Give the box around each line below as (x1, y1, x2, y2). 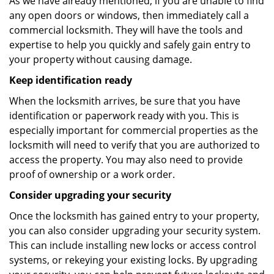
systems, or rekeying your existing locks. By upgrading (9, 253, 257, 267)
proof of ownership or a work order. (9, 168, 175, 181)
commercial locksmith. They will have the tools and (9, 23, 243, 37)
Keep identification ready (9, 73, 132, 87)
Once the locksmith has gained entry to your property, (9, 209, 259, 223)
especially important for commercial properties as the (9, 124, 258, 137)
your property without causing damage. (9, 53, 192, 66)
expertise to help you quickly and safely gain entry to (9, 38, 251, 51)
